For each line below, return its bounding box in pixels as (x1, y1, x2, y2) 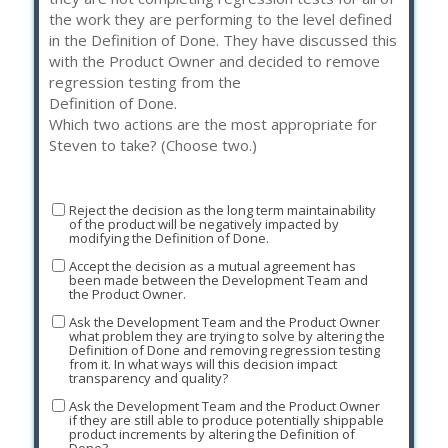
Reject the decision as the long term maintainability (68, 201, 376, 220)
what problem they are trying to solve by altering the (68, 327, 385, 346)
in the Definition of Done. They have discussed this (49, 29, 397, 50)
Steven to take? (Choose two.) (49, 134, 257, 155)
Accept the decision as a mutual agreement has (68, 257, 356, 276)
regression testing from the (49, 71, 241, 92)
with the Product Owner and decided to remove (49, 50, 380, 71)
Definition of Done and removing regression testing (68, 341, 380, 360)
